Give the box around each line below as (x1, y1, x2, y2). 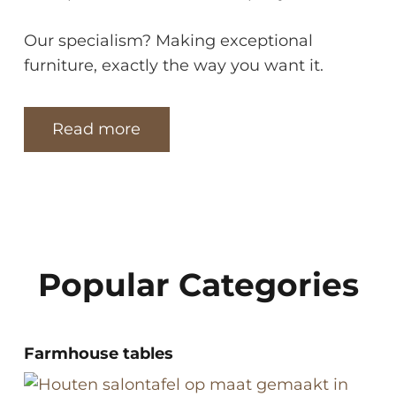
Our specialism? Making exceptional (24, 31, 313, 51)
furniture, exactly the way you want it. (24, 56, 324, 76)
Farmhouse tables (24, 343, 173, 363)
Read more (52, 119, 141, 140)
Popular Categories (37, 264, 359, 304)
